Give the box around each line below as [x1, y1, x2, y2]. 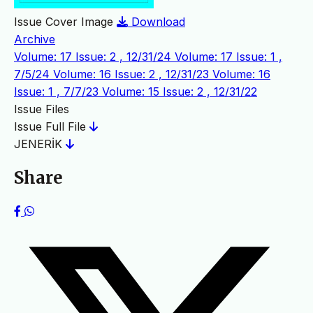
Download [131, 15, 185, 29]
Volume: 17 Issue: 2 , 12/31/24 [14, 50, 175, 64]
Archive [14, 32, 55, 47]
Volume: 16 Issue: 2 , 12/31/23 [53, 67, 212, 82]
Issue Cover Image [14, 15, 113, 29]
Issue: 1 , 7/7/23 [14, 85, 102, 99]
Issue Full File [14, 119, 89, 134]
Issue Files [14, 102, 69, 117]
